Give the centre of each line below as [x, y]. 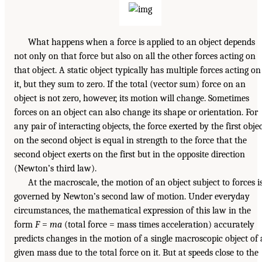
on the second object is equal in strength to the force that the [130, 140]
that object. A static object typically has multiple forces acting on [137, 70]
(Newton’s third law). [55, 168]
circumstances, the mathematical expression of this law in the [132, 210]
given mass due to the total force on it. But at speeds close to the [136, 252]
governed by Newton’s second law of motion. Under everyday [132, 196]
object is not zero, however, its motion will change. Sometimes [132, 98]
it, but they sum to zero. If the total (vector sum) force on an [130, 84]
